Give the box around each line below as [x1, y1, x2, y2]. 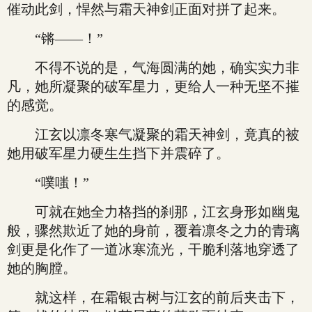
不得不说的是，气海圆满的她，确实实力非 [7, 60, 299, 75]
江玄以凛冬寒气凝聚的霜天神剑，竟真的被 [7, 127, 299, 142]
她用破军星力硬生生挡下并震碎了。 [7, 146, 230, 161]
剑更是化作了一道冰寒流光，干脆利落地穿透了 [7, 242, 299, 257]
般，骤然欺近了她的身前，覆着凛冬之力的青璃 [7, 223, 299, 238]
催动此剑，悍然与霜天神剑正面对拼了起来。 [7, 1, 286, 17]
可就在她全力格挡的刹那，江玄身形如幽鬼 [7, 204, 299, 219]
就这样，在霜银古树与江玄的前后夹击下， [7, 290, 299, 305]
